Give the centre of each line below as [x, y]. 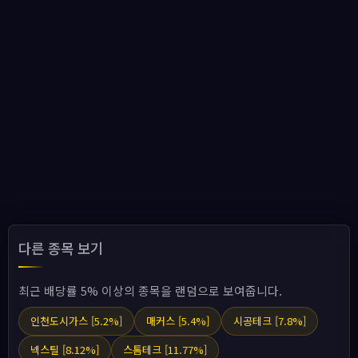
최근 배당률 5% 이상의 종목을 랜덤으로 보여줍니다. [150, 290]
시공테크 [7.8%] [270, 321]
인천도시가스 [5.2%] [76, 321]
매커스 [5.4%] [178, 321]
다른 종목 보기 [61, 248]
